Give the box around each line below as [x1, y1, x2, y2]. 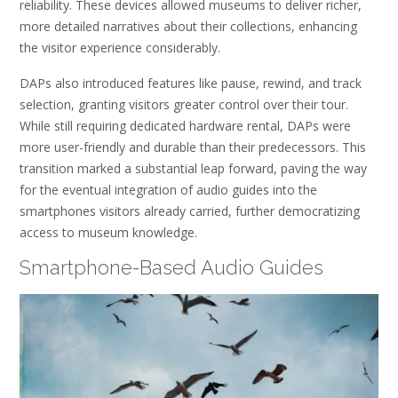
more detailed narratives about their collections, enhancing [20, 18, 357, 36]
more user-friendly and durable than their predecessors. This [20, 138, 366, 155]
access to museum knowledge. [20, 223, 197, 241]
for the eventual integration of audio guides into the [20, 180, 317, 198]
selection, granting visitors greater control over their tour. [20, 95, 348, 113]
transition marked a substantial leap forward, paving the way [20, 159, 367, 177]
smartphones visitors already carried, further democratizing [20, 202, 360, 219]
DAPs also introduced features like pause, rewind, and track [20, 74, 362, 92]
